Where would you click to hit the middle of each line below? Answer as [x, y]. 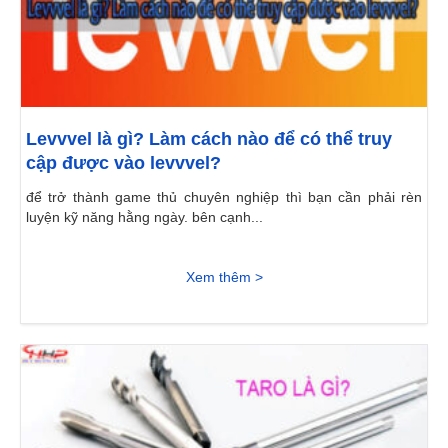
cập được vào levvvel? [123, 163]
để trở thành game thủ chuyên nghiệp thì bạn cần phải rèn [224, 197]
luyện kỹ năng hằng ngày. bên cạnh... [144, 217]
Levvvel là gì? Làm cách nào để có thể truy [209, 139]
